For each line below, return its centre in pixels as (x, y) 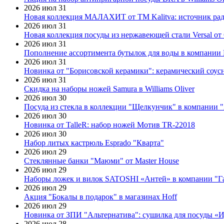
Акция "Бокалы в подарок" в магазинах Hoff (100, 197)
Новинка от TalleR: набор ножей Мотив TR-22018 (109, 125)
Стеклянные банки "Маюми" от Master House (101, 161)
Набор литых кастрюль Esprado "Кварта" (94, 143)
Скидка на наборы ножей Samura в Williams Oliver (109, 89)
